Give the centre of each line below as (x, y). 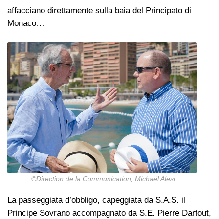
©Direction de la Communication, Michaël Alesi (102, 179)
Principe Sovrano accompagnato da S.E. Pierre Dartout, (109, 213)
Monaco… (26, 23)
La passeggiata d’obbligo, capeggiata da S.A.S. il (96, 200)
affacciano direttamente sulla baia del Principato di (99, 11)
